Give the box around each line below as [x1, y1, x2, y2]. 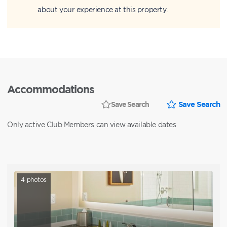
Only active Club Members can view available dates [7, 121, 176, 129]
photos [25, 176, 47, 183]
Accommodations [7, 83, 95, 95]
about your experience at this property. [37, 6, 168, 14]
